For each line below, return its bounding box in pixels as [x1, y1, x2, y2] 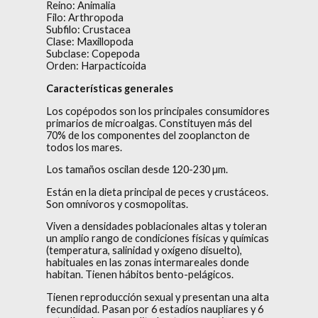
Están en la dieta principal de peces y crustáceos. [46, 185, 268, 198]
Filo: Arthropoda [46, 11, 124, 24]
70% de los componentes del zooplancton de [46, 128, 250, 141]
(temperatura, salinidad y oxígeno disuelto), [46, 244, 242, 257]
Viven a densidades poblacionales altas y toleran [46, 220, 267, 233]
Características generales [46, 82, 173, 94]
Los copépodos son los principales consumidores [46, 104, 270, 117]
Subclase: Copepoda [46, 48, 140, 60]
